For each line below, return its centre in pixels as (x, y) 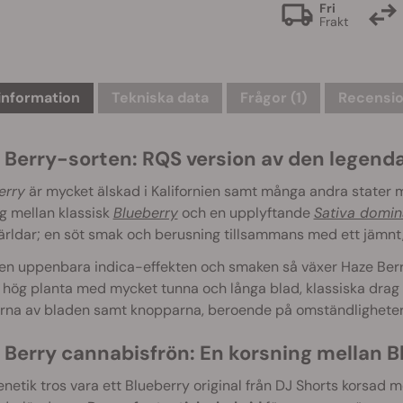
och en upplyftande (246, 213)
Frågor (265, 98)
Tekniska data (160, 98)
